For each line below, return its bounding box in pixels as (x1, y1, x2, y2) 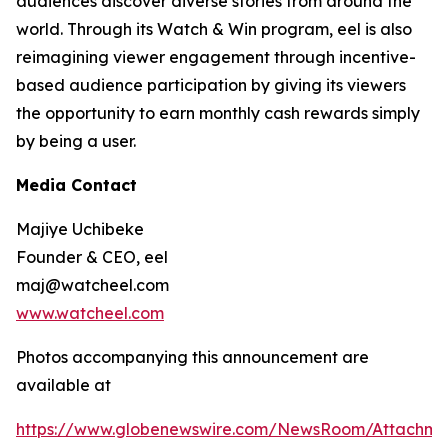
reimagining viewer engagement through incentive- (16, 47, 416, 68)
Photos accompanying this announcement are (16, 347, 369, 368)
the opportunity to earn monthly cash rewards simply (16, 103, 420, 124)
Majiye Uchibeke (16, 219, 144, 240)
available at (16, 375, 111, 396)
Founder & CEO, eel (16, 247, 168, 268)
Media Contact (16, 175, 137, 196)
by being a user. (16, 131, 136, 152)
